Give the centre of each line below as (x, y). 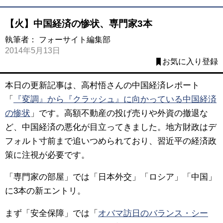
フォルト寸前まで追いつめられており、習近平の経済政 (111, 141)
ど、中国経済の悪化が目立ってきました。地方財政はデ (111, 127)
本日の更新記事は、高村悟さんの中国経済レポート (102, 85)
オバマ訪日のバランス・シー (153, 214)
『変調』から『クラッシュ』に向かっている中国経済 (115, 99)
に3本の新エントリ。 (45, 191)
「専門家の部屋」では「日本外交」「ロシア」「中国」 (111, 177)
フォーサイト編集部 (75, 39)
